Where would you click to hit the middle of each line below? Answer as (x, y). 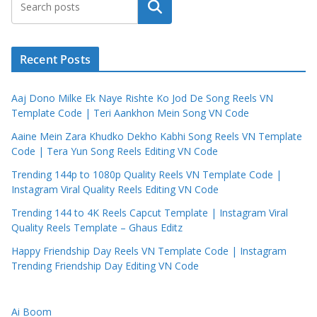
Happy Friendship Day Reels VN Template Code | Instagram (149, 251)
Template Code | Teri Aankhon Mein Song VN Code (130, 113)
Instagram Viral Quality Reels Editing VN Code (115, 190)
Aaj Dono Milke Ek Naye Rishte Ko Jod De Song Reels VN (142, 98)
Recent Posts (55, 60)
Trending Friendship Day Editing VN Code (105, 266)
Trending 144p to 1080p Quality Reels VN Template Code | (146, 175)
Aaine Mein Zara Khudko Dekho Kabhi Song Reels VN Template (157, 137)
